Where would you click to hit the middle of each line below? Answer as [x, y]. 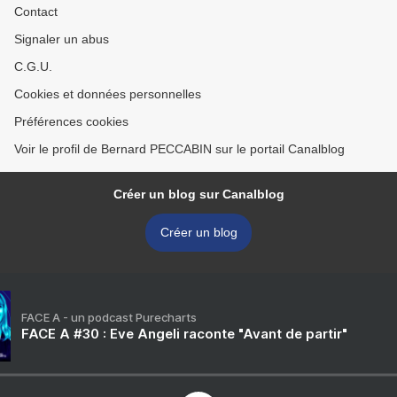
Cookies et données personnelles [108, 94]
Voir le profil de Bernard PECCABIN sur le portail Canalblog [179, 149]
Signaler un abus [62, 39]
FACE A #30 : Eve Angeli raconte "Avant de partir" [184, 334]
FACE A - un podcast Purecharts [109, 318]
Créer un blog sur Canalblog [198, 195]
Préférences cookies [71, 122]
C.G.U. [33, 67]
